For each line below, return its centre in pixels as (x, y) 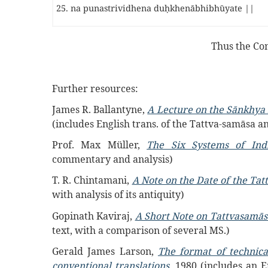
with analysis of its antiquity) (118, 195)
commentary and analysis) (112, 159)
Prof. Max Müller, (100, 145)
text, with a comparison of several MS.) (141, 230)
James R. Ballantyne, (100, 109)
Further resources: (95, 88)
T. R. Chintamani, (92, 180)
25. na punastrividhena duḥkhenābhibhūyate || (155, 8)
